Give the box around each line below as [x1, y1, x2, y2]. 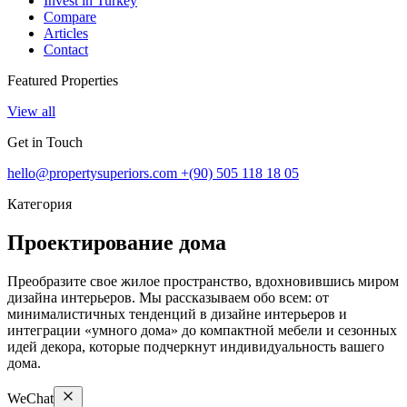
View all [7, 104, 55, 120]
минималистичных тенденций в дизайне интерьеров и [7, 306, 347, 323]
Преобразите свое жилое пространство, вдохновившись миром [7, 273, 399, 290]
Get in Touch [7, 134, 83, 151]
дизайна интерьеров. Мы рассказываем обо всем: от [7, 290, 329, 306]
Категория [7, 196, 72, 213]
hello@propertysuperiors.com [7, 165, 177, 182]
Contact [44, 42, 88, 58]
